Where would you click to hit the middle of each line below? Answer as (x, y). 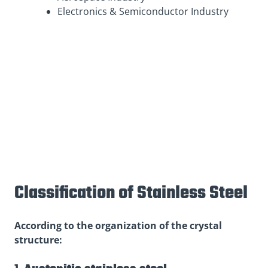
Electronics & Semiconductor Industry (143, 12)
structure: (38, 240)
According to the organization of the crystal (118, 225)
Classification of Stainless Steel (131, 194)
